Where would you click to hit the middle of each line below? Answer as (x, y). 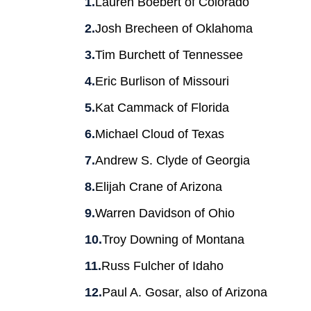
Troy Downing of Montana (173, 239)
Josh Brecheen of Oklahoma (174, 28)
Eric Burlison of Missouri (162, 81)
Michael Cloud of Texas (160, 134)
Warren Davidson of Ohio (165, 213)
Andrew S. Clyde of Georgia (173, 160)
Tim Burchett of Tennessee (169, 54)
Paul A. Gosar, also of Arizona (185, 292)
